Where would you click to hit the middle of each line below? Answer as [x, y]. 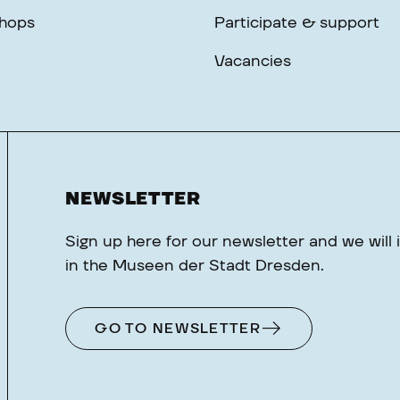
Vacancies [253, 61]
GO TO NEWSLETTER [178, 329]
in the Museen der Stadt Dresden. [195, 266]
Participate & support [297, 23]
